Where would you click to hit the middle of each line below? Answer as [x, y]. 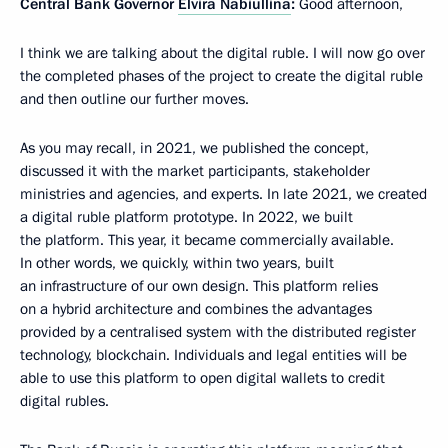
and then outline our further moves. [134, 99]
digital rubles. [64, 401]
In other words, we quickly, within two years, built [177, 263]
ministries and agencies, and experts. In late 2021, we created [223, 194]
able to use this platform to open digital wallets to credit [202, 378]
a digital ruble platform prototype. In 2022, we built [186, 217]
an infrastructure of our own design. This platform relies [199, 286]
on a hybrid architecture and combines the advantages [196, 309]
